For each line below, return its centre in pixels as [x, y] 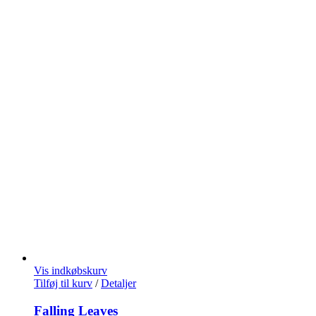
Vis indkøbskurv [71, 270]
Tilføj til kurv [63, 283]
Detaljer [119, 283]
